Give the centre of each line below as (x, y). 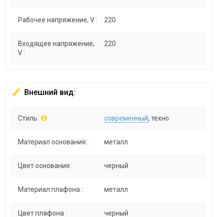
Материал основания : (54, 142)
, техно (159, 118)
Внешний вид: (49, 93)
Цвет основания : (46, 166)
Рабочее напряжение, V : (58, 20)
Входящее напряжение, (56, 44)
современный (126, 118)
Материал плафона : (51, 190)
